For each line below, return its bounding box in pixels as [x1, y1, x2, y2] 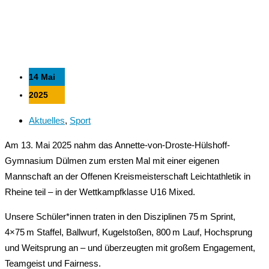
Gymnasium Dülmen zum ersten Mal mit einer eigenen [5, 155, 219, 166]
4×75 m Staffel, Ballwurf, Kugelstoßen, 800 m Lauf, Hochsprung [5, 226, 252, 237]
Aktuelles [29, 115, 65, 125]
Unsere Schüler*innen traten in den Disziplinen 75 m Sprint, [5, 211, 235, 222]
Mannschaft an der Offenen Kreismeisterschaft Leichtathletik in [5, 171, 250, 181]
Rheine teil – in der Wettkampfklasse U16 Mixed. [5, 186, 195, 197]
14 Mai [29, 71, 55, 82]
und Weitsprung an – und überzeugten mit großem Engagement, [5, 242, 255, 253]
